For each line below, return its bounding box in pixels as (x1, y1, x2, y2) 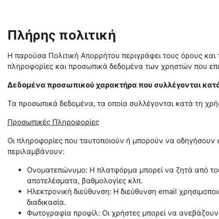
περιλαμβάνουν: (7, 147, 65, 156)
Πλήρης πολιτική (7, 27, 116, 43)
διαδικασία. (27, 197, 66, 207)
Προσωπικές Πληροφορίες (7, 117, 99, 127)
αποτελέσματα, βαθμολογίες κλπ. (27, 176, 143, 185)
